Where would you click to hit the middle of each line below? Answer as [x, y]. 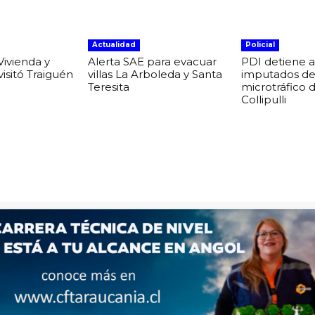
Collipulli [263, 99]
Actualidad [114, 44]
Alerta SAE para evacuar [153, 61]
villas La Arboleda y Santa [155, 74]
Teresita [109, 86]
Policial [260, 44]
